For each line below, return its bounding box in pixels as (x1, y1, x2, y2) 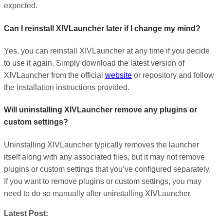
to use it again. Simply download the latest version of (4, 59, 184, 67)
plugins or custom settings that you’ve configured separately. (4, 164, 211, 173)
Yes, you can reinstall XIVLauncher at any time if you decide (4, 47, 210, 55)
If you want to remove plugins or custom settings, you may (4, 177, 201, 185)
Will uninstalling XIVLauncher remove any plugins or (4, 106, 197, 114)
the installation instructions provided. (4, 83, 129, 91)
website (105, 71, 132, 79)
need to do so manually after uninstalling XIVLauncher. (4, 189, 192, 198)
